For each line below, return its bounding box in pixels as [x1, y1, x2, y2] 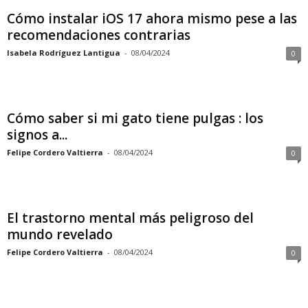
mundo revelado [7, 225, 113, 243]
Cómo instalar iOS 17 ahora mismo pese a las [7, 10, 297, 27]
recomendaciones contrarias [7, 26, 190, 44]
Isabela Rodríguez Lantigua [7, 47, 120, 58]
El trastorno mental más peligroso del [7, 209, 254, 227]
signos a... [7, 126, 67, 144]
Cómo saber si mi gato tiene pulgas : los [7, 109, 263, 127]
